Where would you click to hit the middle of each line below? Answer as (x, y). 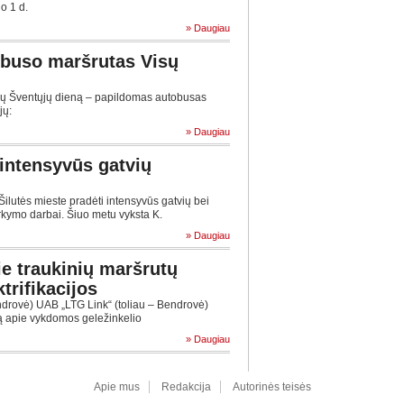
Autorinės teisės (271, 387)
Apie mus (116, 387)
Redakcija (186, 387)
